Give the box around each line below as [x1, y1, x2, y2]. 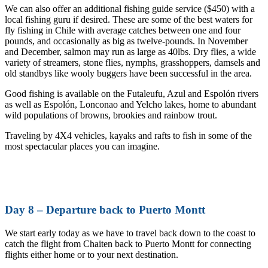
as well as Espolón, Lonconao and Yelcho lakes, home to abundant [5, 99, 256, 109]
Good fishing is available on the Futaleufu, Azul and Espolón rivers [5, 88, 258, 99]
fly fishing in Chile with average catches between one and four [5, 25, 240, 35]
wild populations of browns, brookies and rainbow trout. [5, 109, 217, 120]
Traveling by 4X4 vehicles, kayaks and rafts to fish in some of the [5, 130, 252, 141]
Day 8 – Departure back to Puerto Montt [5, 203, 205, 217]
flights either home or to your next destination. [5, 249, 178, 260]
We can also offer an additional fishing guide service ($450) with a [5, 3, 255, 14]
